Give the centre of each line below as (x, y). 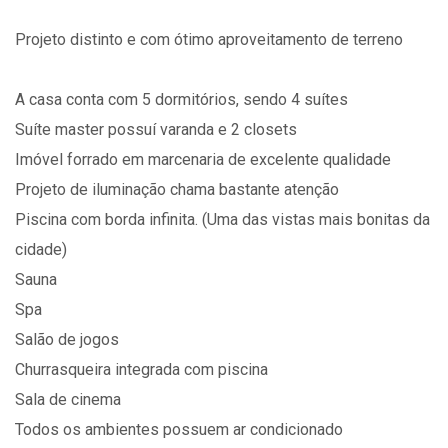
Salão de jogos (67, 339)
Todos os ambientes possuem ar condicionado (179, 429)
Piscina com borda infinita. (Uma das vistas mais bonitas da (222, 219)
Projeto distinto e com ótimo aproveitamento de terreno (209, 39)
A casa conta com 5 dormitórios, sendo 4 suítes (181, 99)
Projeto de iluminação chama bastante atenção (177, 189)
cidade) (41, 249)
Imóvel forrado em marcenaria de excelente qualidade (203, 159)
